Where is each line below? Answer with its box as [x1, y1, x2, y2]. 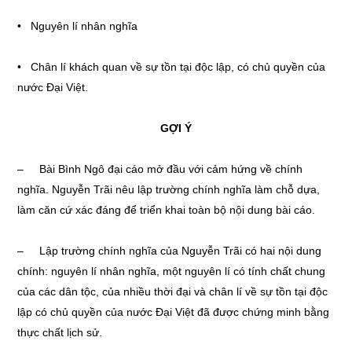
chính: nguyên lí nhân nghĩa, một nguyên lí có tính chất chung [17, 265, 326, 277]
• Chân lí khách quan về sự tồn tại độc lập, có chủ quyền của [17, 60, 326, 73]
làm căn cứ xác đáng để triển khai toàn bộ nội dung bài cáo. [17, 203, 316, 216]
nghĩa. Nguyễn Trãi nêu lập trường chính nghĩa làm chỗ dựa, [17, 183, 321, 196]
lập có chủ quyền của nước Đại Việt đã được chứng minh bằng [17, 306, 330, 318]
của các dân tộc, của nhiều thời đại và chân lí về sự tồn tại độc [17, 285, 328, 298]
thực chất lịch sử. [17, 326, 103, 339]
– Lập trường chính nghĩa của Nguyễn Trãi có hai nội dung [17, 244, 322, 257]
